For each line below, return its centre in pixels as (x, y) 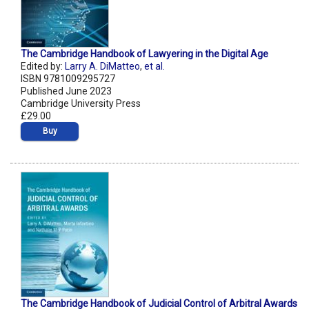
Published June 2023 (66, 91)
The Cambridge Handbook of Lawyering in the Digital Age (144, 54)
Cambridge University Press (81, 104)
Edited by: (43, 67)
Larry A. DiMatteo (102, 67)
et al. (154, 67)
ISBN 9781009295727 (68, 79)
